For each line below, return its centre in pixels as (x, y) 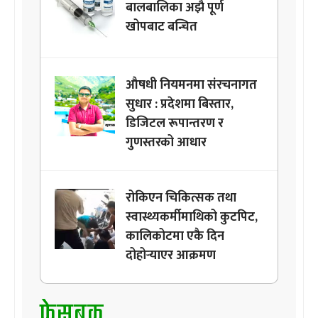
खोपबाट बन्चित (161, 27)
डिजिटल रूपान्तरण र (175, 124)
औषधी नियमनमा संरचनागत (191, 86)
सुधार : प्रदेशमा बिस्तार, (180, 105)
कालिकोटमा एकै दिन (175, 237)
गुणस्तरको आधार (166, 143)
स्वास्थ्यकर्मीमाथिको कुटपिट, (192, 218)
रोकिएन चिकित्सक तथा (181, 198)
